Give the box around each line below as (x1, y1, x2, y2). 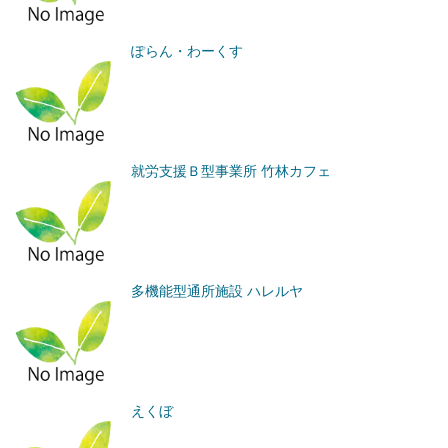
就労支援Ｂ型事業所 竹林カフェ (131, 162, 332, 179)
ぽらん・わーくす (131, 42, 244, 59)
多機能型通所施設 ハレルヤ (131, 282, 304, 299)
